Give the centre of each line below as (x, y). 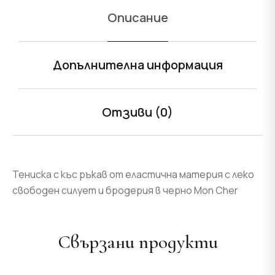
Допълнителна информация (137, 65)
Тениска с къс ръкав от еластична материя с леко (133, 175)
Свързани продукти (137, 242)
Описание (137, 18)
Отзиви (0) (137, 112)
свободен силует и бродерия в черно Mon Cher (125, 191)
